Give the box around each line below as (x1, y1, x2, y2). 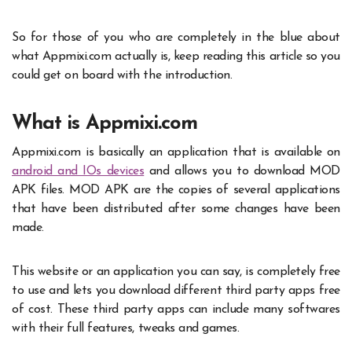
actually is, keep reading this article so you (111, 50, 340, 64)
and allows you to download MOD (144, 164, 340, 178)
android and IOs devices (12, 164, 145, 178)
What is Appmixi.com (12, 114, 198, 134)
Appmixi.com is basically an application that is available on (12, 145, 340, 159)
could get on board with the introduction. (12, 69, 233, 82)
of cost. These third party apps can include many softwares (12, 302, 340, 316)
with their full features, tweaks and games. (12, 321, 240, 335)
